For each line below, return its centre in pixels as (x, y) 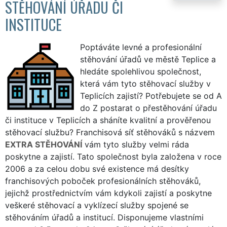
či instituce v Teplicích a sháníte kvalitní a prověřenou (108, 120)
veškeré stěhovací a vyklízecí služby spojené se (97, 205)
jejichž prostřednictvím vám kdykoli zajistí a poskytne (108, 193)
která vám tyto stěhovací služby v (145, 83)
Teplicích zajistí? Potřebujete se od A (151, 96)
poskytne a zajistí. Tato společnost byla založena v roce (113, 156)
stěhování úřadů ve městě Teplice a (148, 59)
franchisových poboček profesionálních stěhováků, (103, 181)
